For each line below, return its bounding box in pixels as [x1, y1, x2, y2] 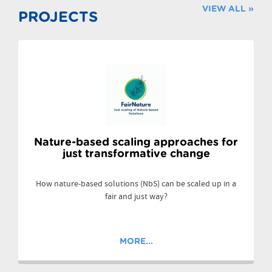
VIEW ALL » [202, 5, 254, 14]
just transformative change [62, 149, 210, 160]
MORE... [119, 237, 153, 246]
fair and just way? [104, 191, 168, 203]
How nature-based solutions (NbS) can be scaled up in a [36, 178, 236, 190]
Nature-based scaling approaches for [34, 137, 238, 149]
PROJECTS [18, 10, 98, 25]
